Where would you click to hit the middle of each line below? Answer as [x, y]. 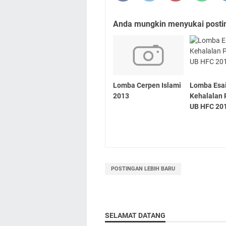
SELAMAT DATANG [135, 215]
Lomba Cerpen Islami [147, 85]
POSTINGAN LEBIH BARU [143, 168]
